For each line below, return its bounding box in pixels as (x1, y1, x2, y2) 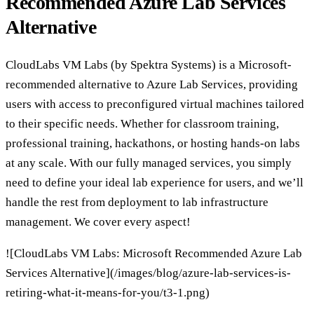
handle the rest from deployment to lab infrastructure (6, 196, 268, 210)
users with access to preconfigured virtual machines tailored (6, 97, 304, 111)
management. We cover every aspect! (6, 215, 191, 229)
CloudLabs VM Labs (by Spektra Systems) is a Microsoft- (6, 58, 292, 72)
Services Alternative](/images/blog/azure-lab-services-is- (6, 266, 291, 280)
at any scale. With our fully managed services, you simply (6, 156, 292, 170)
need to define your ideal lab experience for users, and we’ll (6, 176, 303, 190)
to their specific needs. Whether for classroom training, (6, 117, 279, 131)
